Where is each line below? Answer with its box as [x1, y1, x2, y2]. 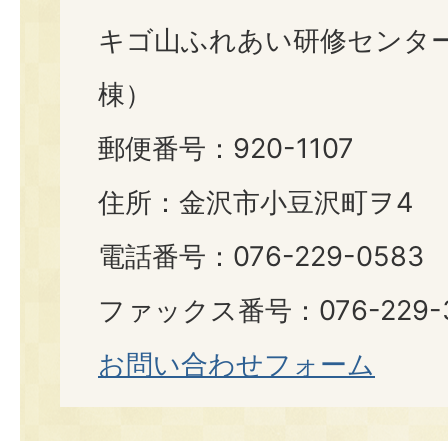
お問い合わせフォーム [98, 348, 375, 381]
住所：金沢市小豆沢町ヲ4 [98, 186, 413, 219]
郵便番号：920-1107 [98, 132, 354, 165]
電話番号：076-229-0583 [98, 240, 424, 273]
